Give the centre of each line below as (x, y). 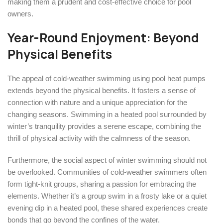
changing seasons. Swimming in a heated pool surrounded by (107, 114)
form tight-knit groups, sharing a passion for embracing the (102, 184)
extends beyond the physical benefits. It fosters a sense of (102, 90)
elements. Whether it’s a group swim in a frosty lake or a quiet (107, 196)
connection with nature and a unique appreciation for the (97, 102)
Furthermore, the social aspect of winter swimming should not (107, 160)
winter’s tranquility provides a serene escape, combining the (104, 126)
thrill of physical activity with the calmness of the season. (99, 138)
